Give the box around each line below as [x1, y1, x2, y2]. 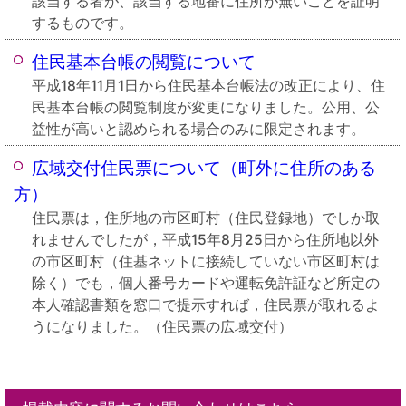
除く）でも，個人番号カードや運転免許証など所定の [32, 275, 380, 292]
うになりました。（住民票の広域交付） [32, 318, 293, 335]
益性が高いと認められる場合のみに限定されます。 [32, 121, 365, 138]
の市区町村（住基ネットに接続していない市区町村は [32, 253, 380, 270]
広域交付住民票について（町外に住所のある [32, 158, 376, 179]
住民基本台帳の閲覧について [32, 52, 256, 72]
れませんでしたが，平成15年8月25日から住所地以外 [32, 231, 379, 248]
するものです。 [32, 14, 133, 32]
